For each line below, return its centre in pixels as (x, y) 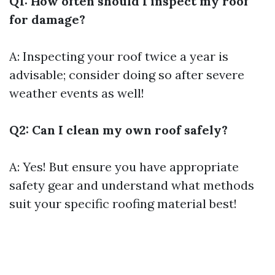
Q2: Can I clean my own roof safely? (118, 130)
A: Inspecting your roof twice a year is (119, 56)
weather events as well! (77, 93)
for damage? (47, 19)
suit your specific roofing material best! (123, 203)
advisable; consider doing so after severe (127, 75)
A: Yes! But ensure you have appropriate (124, 167)
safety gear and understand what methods (132, 185)
